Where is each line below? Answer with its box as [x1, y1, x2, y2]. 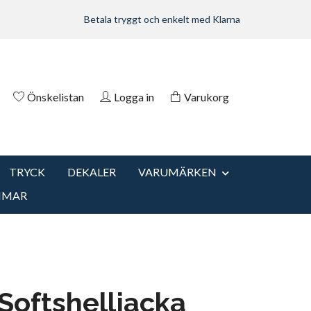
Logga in [114, 90, 154, 103]
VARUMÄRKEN [138, 165, 217, 178]
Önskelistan [27, 90, 84, 103]
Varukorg [184, 90, 229, 103]
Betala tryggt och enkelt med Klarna [84, 13, 240, 25]
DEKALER [67, 165, 116, 178]
